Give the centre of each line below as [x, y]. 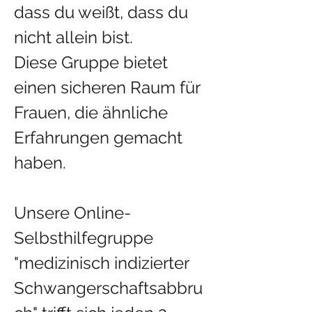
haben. [40, 163]
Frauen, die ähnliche [93, 112]
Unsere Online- [72, 213]
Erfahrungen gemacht [100, 138]
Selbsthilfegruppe [86, 238]
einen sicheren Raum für [109, 87]
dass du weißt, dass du [103, 12]
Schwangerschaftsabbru [108, 288]
